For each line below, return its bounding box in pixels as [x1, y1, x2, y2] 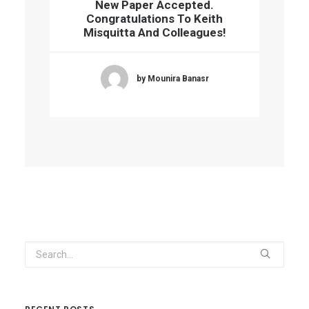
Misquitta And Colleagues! [83, 26, 226, 39]
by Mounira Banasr [136, 73, 209, 83]
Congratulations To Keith [86, 12, 223, 26]
